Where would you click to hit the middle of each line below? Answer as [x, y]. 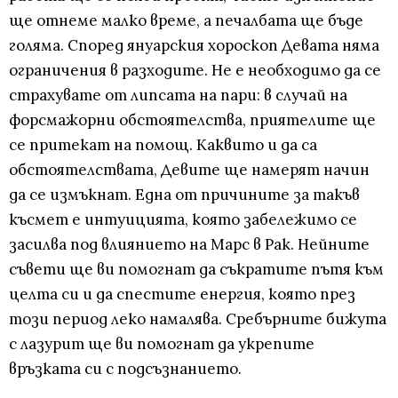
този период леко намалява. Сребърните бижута [198, 319]
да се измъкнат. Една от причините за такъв [184, 195]
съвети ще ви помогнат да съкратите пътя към [196, 270]
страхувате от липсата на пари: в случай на [178, 96]
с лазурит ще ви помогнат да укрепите [162, 344]
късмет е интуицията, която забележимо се [183, 220]
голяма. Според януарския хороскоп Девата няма [194, 46]
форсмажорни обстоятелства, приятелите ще [192, 120]
